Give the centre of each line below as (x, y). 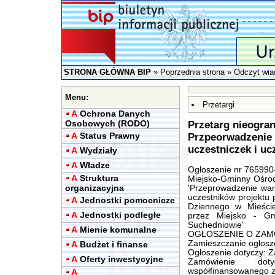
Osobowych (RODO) (107, 123)
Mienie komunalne (118, 230)
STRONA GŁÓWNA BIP (107, 72)
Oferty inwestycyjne (122, 259)
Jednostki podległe (120, 215)
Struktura (99, 178)
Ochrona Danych (115, 114)
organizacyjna (95, 188)
